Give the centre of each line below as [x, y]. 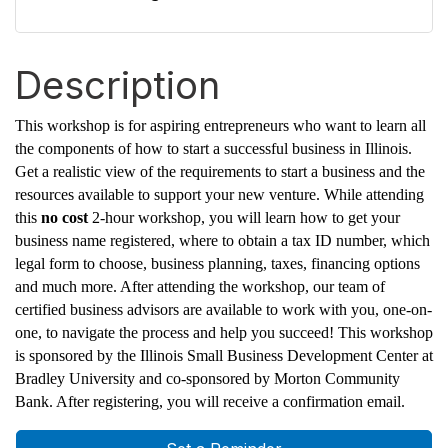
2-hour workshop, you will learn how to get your [244, 218]
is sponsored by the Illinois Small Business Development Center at [224, 356]
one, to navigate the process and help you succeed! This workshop [224, 333]
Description [117, 85]
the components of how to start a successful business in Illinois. [213, 149]
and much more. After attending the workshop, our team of [200, 287]
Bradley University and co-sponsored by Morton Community [207, 379]
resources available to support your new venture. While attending [219, 195]
